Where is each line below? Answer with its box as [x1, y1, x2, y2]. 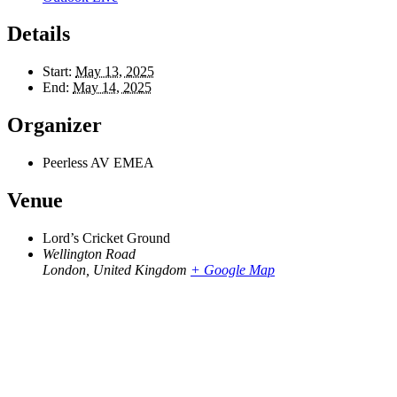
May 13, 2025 [75, 64, 154, 80]
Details [7, 22, 70, 46]
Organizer [7, 113, 102, 137]
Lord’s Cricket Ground [43, 230, 170, 245]
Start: [43, 64, 72, 80]
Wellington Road [43, 245, 136, 261]
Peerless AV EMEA [43, 155, 154, 171]
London [43, 261, 86, 277]
